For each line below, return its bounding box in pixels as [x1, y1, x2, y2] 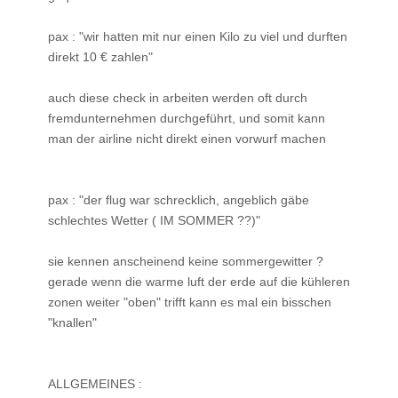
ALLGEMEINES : [48, 376, 142, 391]
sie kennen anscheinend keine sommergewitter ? [48, 253, 323, 268]
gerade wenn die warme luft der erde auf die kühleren [48, 274, 350, 289]
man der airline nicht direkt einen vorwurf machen [48, 131, 326, 146]
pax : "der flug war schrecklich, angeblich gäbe [48, 192, 309, 207]
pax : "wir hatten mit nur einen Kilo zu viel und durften [48, 28, 347, 44]
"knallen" [48, 314, 97, 330]
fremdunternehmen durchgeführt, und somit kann [48, 110, 325, 125]
